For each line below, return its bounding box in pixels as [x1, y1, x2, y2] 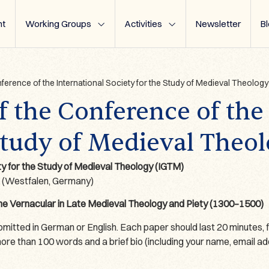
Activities [125, 18, 162, 29]
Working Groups [25, 18, 91, 29]
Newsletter [196, 18, 241, 29]
